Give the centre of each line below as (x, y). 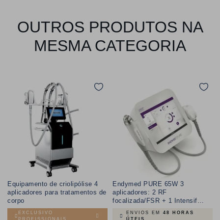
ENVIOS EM (145, 213)
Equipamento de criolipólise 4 (53, 184)
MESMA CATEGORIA (110, 46)
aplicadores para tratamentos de (57, 192)
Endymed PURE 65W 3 (148, 184)
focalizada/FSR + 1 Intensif (155, 201)
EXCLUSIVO (36, 213)
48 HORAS (179, 213)
